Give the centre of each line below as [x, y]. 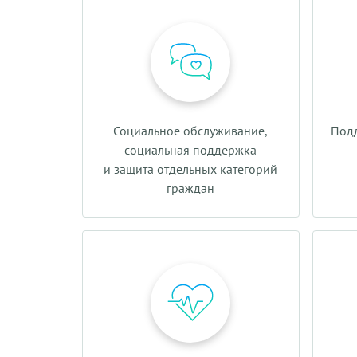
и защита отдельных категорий [191, 169]
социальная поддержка [191, 150]
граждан [191, 188]
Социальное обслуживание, [191, 131]
